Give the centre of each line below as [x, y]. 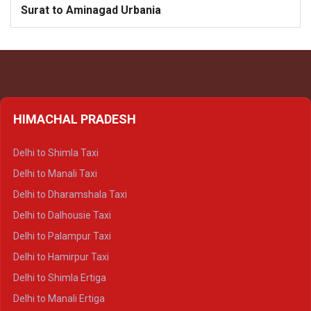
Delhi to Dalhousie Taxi [62, 216]
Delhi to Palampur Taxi [62, 236]
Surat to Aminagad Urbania [91, 10]
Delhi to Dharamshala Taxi [70, 195]
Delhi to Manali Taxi [55, 174]
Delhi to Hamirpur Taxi [61, 257]
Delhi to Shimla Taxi [56, 153]
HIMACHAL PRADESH [75, 119]
